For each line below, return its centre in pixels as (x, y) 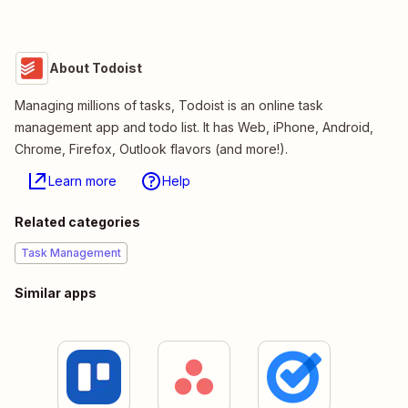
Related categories (77, 222)
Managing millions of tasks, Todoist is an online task (169, 106)
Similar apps (56, 293)
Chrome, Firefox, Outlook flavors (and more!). (151, 149)
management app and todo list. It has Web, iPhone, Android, (194, 127)
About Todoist (96, 68)
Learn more (82, 181)
